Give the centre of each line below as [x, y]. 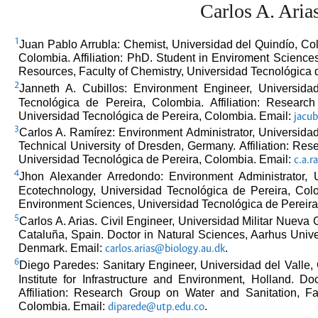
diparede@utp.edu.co [156, 307]
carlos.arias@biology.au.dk [165, 250]
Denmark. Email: [62, 248]
